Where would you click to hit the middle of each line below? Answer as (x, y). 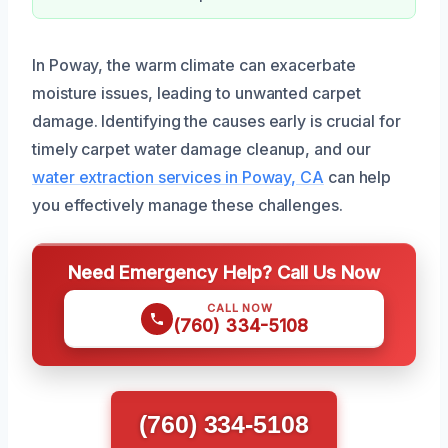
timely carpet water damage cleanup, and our (201, 149)
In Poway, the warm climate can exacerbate (194, 65)
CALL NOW (240, 308)
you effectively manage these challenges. (187, 205)
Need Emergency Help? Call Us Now (224, 272)
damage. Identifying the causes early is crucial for (216, 121)
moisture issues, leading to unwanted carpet (196, 93)
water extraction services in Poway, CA (178, 177)
